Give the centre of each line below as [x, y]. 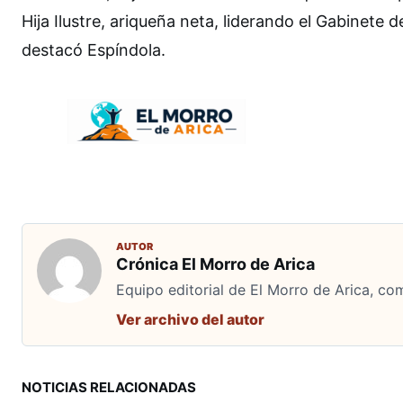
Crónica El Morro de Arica [215, 264]
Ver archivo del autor [190, 320]
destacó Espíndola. [96, 50]
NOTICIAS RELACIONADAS [109, 388]
